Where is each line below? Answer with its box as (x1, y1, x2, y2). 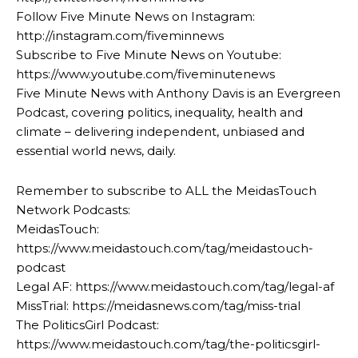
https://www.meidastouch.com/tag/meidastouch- (16, 240, 313, 256)
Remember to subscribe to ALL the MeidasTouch (16, 182, 316, 198)
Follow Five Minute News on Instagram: (16, 8, 255, 24)
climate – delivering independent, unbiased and (16, 123, 304, 139)
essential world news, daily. (16, 142, 176, 158)
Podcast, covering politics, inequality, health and (16, 104, 303, 120)
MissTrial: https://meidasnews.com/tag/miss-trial (16, 297, 300, 313)
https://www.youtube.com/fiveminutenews (16, 66, 275, 82)
